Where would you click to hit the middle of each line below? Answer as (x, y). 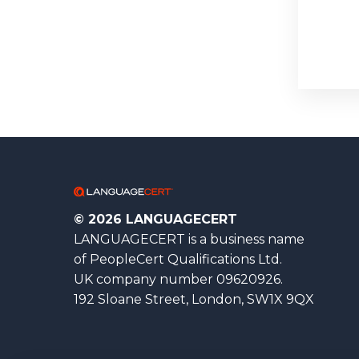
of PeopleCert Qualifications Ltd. (178, 259)
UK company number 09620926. (178, 279)
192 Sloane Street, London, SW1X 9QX (194, 299)
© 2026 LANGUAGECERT (155, 219)
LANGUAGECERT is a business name (189, 239)
